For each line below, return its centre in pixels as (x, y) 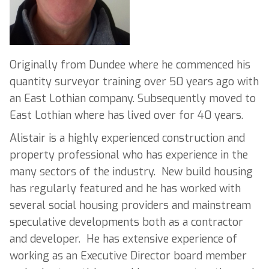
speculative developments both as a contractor (126, 222)
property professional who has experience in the (129, 155)
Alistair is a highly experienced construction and (127, 138)
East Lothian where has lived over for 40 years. (126, 115)
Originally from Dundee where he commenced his (130, 65)
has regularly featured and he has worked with (125, 189)
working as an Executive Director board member (128, 256)
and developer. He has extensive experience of (123, 239)
